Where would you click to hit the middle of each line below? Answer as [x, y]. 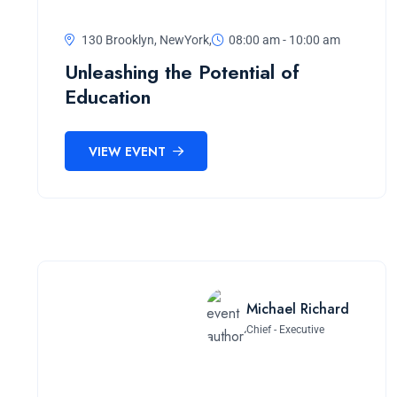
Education [108, 97]
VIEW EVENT [129, 151]
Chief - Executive [285, 329]
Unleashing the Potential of [182, 72]
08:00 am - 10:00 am [284, 40]
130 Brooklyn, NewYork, [145, 40]
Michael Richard [298, 308]
